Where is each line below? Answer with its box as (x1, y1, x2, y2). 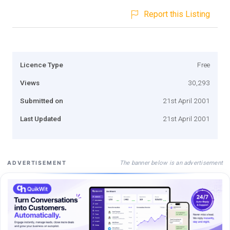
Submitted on (20, 96, 63, 105)
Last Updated (20, 114, 61, 123)
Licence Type (20, 60, 63, 69)
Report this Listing (144, 9, 210, 19)
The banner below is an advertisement (119, 159, 223, 166)
